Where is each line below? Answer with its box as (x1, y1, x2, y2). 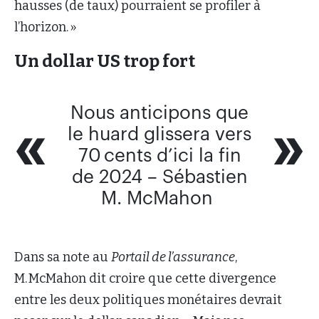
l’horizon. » (14, 19, 80, 35)
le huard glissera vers (68, 125, 251, 144)
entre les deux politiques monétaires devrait (14, 292, 282, 308)
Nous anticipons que (70, 103, 249, 122)
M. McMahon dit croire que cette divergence (14, 271, 276, 287)
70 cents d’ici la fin (78, 146, 241, 165)
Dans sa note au (14, 249, 111, 266)
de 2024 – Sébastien (71, 167, 248, 187)
